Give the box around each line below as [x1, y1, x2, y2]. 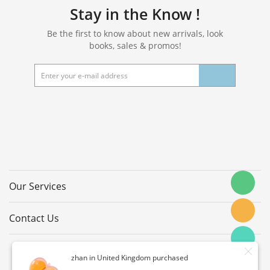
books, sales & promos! [89, 40, 181, 52]
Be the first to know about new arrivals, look [47, 28, 223, 40]
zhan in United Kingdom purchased [71, 253, 188, 263]
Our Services [9, 180, 66, 193]
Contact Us [9, 212, 59, 225]
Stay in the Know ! [70, 4, 200, 25]
